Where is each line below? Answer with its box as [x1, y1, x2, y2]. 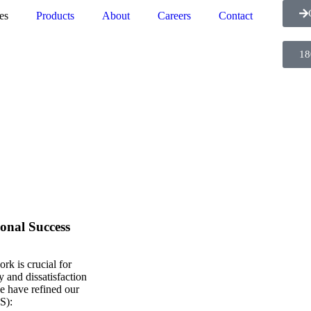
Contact [219, 10, 253, 22]
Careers [158, 10, 191, 22]
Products [36, 10, 74, 22]
